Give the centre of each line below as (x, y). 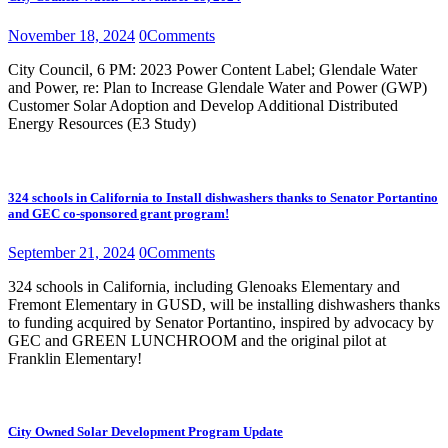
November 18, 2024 (71, 36)
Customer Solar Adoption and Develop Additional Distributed (203, 106)
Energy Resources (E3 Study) (102, 124)
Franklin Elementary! (75, 358)
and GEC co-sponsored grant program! (118, 213)
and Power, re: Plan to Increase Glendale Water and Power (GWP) (217, 88)
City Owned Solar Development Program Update (145, 431)
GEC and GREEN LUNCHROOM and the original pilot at (197, 340)
